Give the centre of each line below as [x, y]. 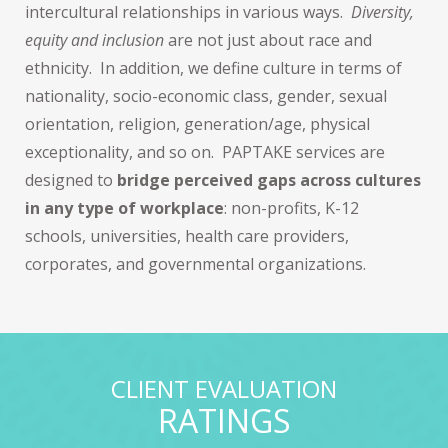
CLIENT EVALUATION [224, 388]
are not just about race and [268, 39]
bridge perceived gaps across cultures [269, 179]
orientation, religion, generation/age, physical [197, 123]
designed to [71, 179]
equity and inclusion [94, 39]
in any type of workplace [124, 207]
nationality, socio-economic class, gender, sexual [206, 95]
